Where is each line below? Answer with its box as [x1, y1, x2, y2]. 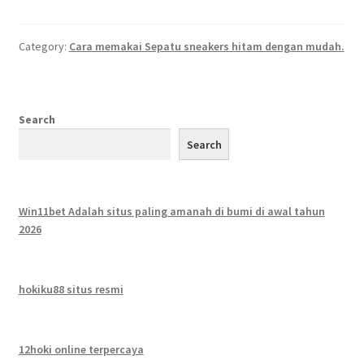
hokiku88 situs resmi [18, 282, 123, 297]
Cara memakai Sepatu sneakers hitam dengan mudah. [68, 39, 344, 54]
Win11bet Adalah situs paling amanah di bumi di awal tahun [18, 204, 325, 219]
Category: [18, 39, 69, 54]
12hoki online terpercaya [18, 341, 144, 357]
